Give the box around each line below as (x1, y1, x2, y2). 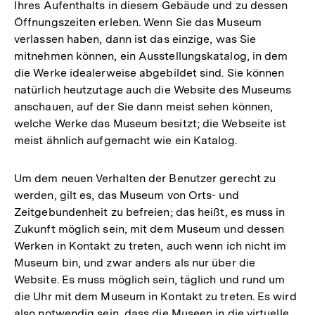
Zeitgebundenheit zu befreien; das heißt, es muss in (14, 205, 285, 219)
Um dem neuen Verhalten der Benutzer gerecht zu (14, 171, 276, 185)
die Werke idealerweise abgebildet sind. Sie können (14, 65, 285, 79)
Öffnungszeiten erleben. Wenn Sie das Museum (14, 15, 262, 29)
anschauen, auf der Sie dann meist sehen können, (14, 99, 274, 113)
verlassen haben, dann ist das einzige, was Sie (14, 32, 257, 46)
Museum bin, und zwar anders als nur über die (14, 255, 255, 269)
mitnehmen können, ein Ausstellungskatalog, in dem (14, 49, 288, 63)
